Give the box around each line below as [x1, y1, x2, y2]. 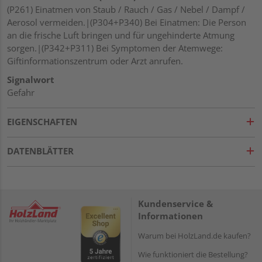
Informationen [138, 210, 203, 222]
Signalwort [7, 74, 54, 86]
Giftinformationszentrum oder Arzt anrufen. [7, 55, 183, 67]
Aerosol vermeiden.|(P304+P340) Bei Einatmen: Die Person [7, 16, 246, 29]
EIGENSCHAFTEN [7, 116, 77, 128]
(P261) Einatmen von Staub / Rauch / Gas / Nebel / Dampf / [7, 4, 245, 16]
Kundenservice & [138, 198, 213, 210]
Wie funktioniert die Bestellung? [138, 249, 248, 260]
